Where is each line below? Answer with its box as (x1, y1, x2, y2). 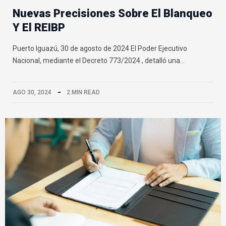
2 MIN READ (67, 88, 100, 96)
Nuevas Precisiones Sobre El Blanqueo (13, 7, 212, 20)
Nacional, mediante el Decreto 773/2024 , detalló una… (13, 56, 185, 65)
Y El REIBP (13, 21, 65, 34)
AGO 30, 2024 (13, 88, 51, 96)
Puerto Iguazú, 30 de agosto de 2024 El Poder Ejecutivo (13, 44, 187, 52)
